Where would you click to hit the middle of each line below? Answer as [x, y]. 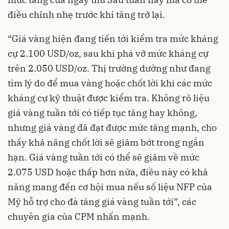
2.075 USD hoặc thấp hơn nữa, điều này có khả [108, 172]
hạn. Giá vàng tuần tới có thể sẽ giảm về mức [104, 157]
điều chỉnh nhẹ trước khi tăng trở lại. [86, 14]
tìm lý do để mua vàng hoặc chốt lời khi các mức [110, 83]
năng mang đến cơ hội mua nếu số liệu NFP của [110, 187]
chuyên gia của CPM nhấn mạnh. [79, 216]
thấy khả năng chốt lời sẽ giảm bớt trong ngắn [106, 142]
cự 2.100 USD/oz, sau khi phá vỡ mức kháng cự [108, 53]
